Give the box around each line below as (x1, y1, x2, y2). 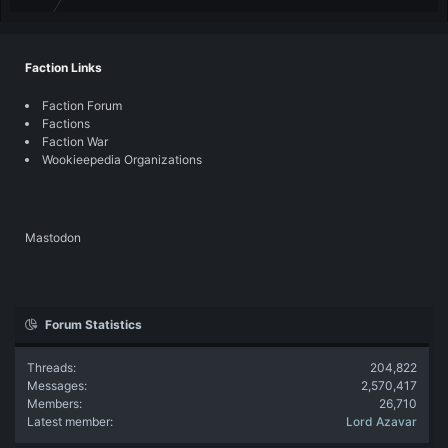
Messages (27, 377, 84, 393)
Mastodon (25, 229, 81, 245)
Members (27, 395, 79, 411)
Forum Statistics (45, 316, 143, 332)
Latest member (27, 413, 110, 429)
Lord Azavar (346, 413, 417, 429)
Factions (42, 115, 90, 131)
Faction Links (25, 59, 102, 75)
